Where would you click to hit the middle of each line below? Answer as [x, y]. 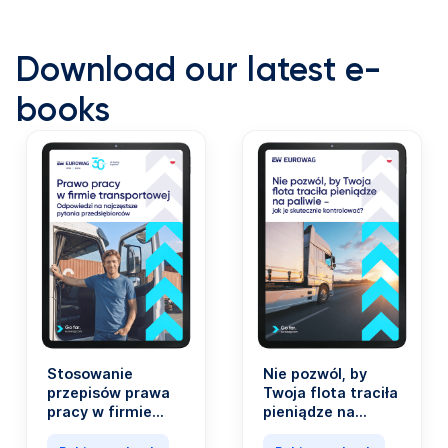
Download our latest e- [199, 70]
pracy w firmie [99, 411]
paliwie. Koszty [317, 430]
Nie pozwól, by [315, 373]
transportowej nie [112, 430]
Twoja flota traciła [330, 392]
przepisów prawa [108, 392]
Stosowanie [90, 373]
